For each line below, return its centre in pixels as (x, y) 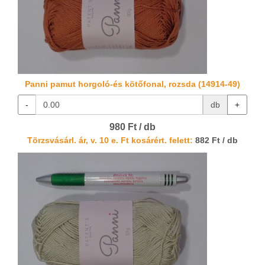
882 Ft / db (215, 141)
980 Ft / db (132, 127)
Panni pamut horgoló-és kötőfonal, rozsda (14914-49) (132, 84)
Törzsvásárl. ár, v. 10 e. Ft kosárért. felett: (110, 141)
